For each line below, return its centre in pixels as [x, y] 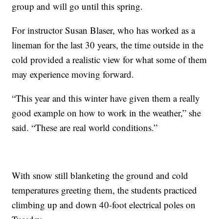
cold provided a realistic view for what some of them [109, 60]
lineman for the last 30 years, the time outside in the [108, 45]
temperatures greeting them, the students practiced [105, 190]
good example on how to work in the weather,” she [107, 113]
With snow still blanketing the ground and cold [100, 175]
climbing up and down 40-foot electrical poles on [104, 205]
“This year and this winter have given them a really [106, 98]
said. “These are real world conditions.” [85, 128]
